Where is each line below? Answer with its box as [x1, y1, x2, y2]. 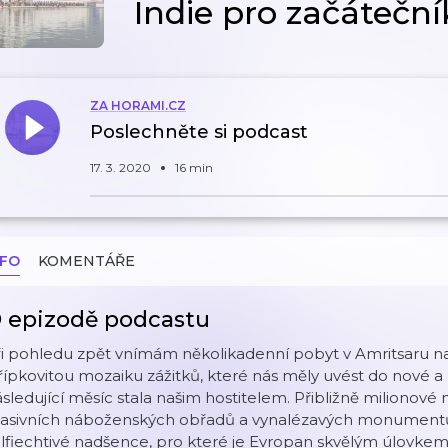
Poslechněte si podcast [90, 121, 308, 143]
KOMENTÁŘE [38, 252, 135, 270]
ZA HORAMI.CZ [90, 98, 186, 113]
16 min [175, 160, 213, 175]
